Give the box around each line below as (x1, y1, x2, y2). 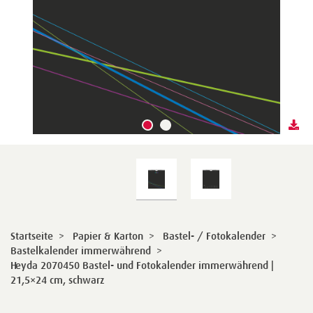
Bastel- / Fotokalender (163, 230, 265, 242)
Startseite (10, 230, 53, 242)
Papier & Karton (73, 230, 143, 242)
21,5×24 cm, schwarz (10, 274, 104, 286)
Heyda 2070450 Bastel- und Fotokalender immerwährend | (10, 259, 274, 271)
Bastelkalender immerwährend (10, 245, 151, 256)
